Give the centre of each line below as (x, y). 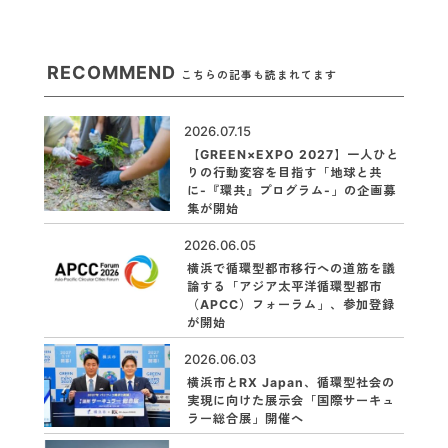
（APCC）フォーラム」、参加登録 (291, 305)
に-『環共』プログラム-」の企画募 (292, 191)
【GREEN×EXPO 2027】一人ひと (293, 155)
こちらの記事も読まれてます (259, 76)
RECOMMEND (114, 73)
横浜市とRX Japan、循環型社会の (291, 382)
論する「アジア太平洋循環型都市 (285, 287)
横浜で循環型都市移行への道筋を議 (291, 269)
